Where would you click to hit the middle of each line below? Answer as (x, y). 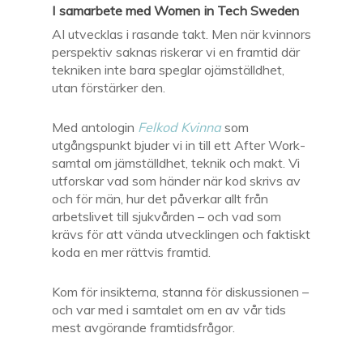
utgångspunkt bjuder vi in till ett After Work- (179, 145)
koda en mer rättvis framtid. (131, 252)
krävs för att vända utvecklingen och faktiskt (181, 234)
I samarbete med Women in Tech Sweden (175, 11)
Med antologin (95, 127)
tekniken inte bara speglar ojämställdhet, (168, 70)
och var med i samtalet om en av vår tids (169, 310)
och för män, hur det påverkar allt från (160, 199)
